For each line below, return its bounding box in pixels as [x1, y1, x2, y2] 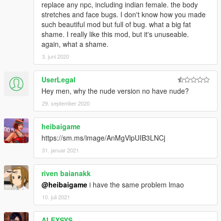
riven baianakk [41, 168, 91, 179]
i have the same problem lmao [87, 180, 184, 190]
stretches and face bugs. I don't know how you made [41, 9, 206, 20]
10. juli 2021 [42, 193, 70, 201]
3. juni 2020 [42, 52, 69, 61]
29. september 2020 [42, 99, 90, 108]
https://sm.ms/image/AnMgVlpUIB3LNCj [41, 133, 165, 143]
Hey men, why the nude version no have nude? [41, 86, 189, 96]
